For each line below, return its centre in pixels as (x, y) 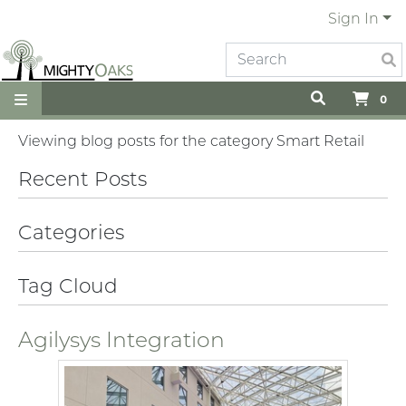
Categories (71, 232)
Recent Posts (82, 179)
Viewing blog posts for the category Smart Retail (191, 141)
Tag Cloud (68, 285)
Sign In (354, 19)
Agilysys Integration (121, 339)
